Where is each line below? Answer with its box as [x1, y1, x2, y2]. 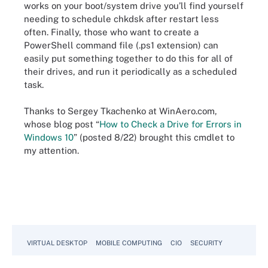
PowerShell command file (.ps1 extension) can [24, 39, 218, 50]
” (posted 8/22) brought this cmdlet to [74, 132, 234, 142]
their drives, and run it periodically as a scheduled [24, 66, 237, 77]
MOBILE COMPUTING [96, 239, 162, 246]
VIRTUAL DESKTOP [27, 239, 87, 246]
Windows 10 [24, 132, 74, 142]
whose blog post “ [24, 119, 99, 129]
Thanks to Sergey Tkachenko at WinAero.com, [24, 106, 217, 116]
